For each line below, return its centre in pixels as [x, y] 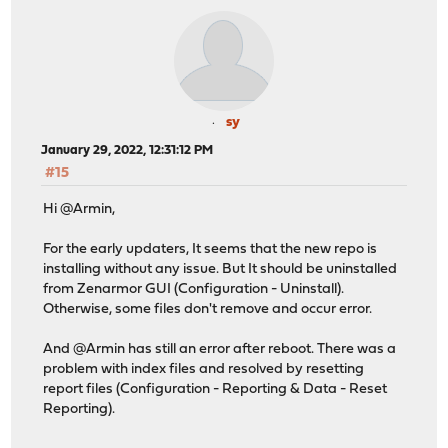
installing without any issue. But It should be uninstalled [220, 270]
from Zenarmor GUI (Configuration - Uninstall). [194, 290]
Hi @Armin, [79, 210]
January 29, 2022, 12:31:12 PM [127, 150]
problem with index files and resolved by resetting [204, 370]
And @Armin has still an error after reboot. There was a [220, 350]
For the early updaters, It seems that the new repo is [210, 250]
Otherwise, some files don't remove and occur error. [208, 310]
